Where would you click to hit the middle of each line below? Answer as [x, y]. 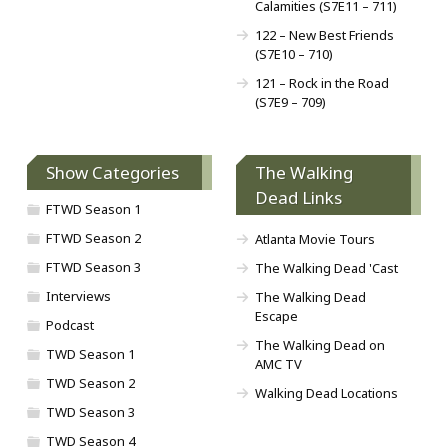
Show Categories [112, 172]
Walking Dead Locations [326, 392]
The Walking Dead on [319, 344]
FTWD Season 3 [93, 266]
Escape [276, 315]
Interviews [78, 295]
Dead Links [298, 197]
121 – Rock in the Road [321, 82]
